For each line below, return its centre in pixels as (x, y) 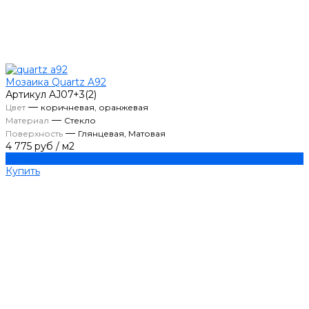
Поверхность (34, 134)
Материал (27, 121)
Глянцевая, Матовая (122, 134)
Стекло (80, 121)
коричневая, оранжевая (94, 108)
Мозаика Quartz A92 (56, 82)
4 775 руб (29, 147)
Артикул (26, 95)
